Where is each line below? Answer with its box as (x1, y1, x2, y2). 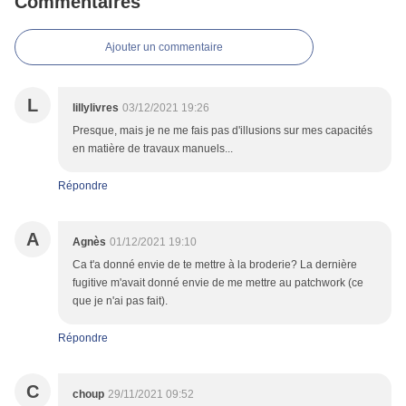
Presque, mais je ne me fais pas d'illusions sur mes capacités (72, 124, 372, 138)
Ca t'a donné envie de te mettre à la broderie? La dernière (72, 258, 357, 272)
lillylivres (72, 101, 119, 115)
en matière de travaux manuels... (72, 142, 233, 156)
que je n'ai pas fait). (72, 295, 168, 308)
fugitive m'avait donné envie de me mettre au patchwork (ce (72, 276, 363, 290)
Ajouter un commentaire (105, 41, 223, 54)
